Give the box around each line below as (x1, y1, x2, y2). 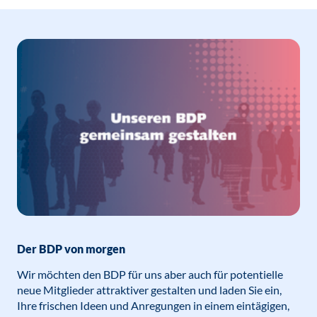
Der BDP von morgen (17, 241, 125, 255)
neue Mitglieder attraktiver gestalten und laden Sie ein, (17, 282, 282, 296)
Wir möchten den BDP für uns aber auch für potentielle (17, 267, 283, 281)
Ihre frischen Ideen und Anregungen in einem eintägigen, (17, 298, 289, 312)
